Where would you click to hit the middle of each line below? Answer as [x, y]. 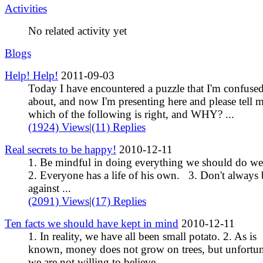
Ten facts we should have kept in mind [92, 223]
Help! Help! [31, 75]
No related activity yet [77, 31]
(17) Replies [119, 201]
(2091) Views [59, 201]
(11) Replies [119, 127]
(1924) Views [59, 127]
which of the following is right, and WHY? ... [131, 114]
